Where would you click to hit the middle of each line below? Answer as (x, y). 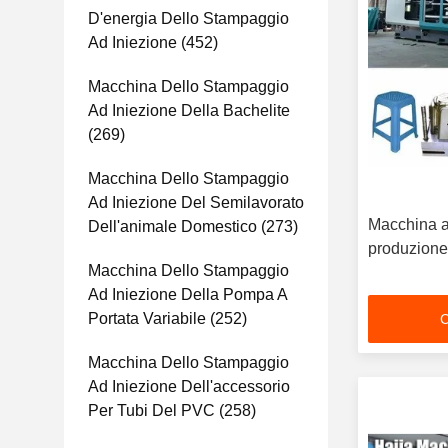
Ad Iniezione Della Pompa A (187, 294)
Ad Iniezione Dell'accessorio (189, 386)
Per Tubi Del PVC (151, 410)
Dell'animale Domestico (172, 226)
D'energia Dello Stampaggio (188, 18)
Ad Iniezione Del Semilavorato (196, 202)
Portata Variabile (147, 318)
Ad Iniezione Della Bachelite (189, 110)
